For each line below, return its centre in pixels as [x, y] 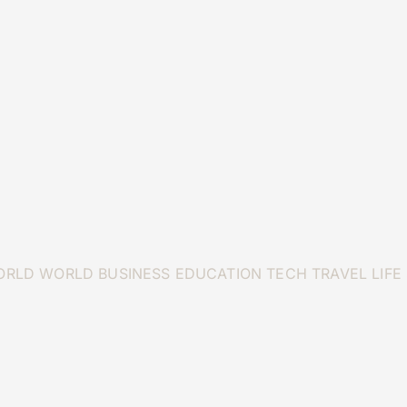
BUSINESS [134, 273]
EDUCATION [218, 273]
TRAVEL [340, 273]
